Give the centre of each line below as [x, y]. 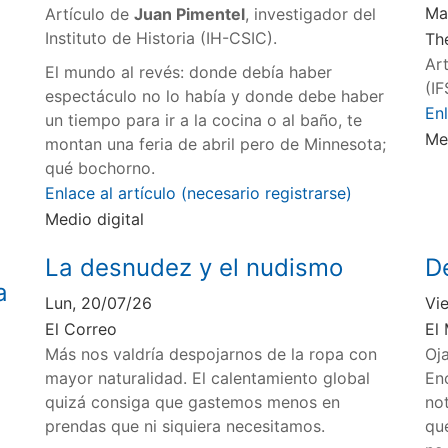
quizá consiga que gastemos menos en [193, 402]
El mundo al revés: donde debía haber [189, 72]
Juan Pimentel [190, 14]
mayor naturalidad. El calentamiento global [208, 378]
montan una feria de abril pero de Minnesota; [216, 144]
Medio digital [95, 219]
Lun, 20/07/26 [99, 303]
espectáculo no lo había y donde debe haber [215, 96]
